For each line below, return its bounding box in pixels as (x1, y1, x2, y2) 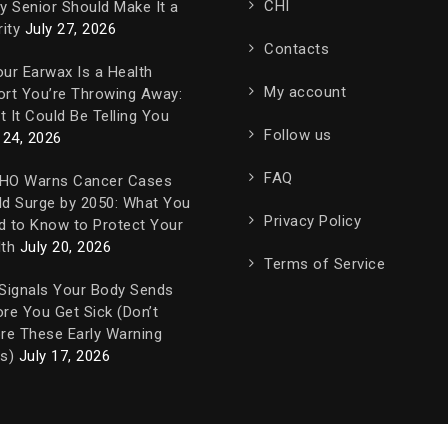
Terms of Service (264, 254, 385, 273)
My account (264, 82, 346, 101)
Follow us (264, 125, 332, 144)
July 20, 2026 (19, 237, 111, 256)
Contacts (264, 39, 329, 58)
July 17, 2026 (18, 346, 110, 365)
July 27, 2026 (24, 19, 116, 38)
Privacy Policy (264, 211, 361, 230)
